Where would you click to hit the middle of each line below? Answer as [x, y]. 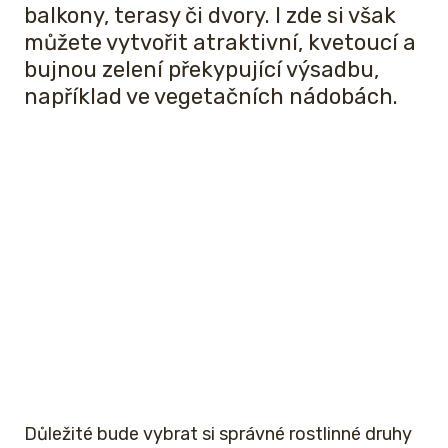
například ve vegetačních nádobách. [211, 96]
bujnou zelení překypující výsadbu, [201, 69]
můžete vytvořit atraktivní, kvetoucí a [220, 42]
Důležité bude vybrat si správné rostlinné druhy [218, 433]
